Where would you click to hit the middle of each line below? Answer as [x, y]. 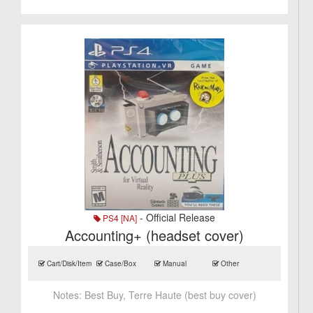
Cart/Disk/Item [68, 263]
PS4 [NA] [119, 218]
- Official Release [176, 217]
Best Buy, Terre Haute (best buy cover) [170, 295]
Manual [174, 263]
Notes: [68, 295]
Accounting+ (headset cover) [155, 235]
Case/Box [120, 263]
